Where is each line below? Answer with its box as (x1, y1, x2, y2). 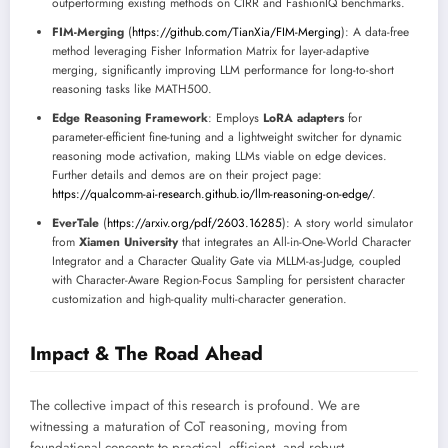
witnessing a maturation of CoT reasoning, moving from (30, 416, 348, 436)
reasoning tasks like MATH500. (52, 80, 212, 99)
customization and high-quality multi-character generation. (52, 290, 347, 309)
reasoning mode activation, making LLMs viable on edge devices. (52, 147, 387, 166)
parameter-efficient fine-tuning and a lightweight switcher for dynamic (52, 128, 402, 147)
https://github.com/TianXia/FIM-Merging (132, 23, 341, 42)
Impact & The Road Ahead (30, 339, 263, 368)
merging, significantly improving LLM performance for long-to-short (52, 61, 394, 80)
